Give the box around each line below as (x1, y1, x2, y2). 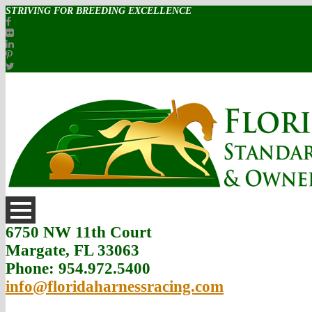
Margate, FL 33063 (6, 242, 139, 259)
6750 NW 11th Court (6, 224, 152, 241)
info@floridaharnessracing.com (6, 278, 224, 295)
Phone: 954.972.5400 (6, 260, 150, 277)
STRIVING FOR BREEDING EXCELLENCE (6, 6, 192, 16)
